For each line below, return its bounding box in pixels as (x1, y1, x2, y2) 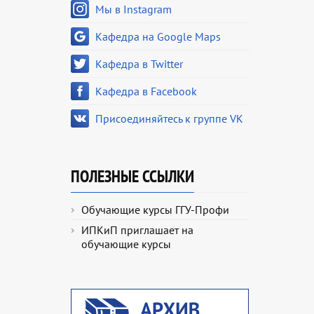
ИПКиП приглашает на (81, 223, 193, 237)
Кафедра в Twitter (95, 57, 183, 71)
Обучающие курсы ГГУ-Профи (81, 203, 229, 217)
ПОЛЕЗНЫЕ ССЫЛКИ (71, 165, 194, 187)
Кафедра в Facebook (95, 84, 197, 98)
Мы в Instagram (95, 2, 172, 16)
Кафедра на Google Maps (95, 29, 221, 43)
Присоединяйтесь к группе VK (95, 111, 243, 125)
